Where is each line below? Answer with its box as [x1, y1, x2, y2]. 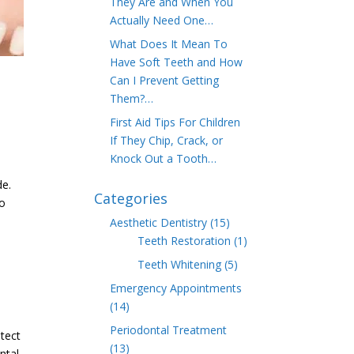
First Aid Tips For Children [110, 115, 241, 130]
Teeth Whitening [137, 257, 222, 272]
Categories [94, 189, 168, 208]
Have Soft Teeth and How [110, 55, 243, 70]
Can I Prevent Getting [110, 73, 220, 88]
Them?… [110, 91, 154, 106]
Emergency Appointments [110, 281, 243, 296]
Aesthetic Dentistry [110, 215, 208, 230]
